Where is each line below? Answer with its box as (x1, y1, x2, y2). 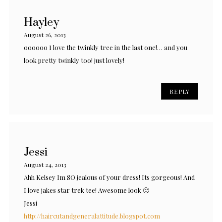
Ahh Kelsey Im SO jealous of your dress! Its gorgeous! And (24, 172, 195, 181)
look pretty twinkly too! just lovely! (24, 55, 124, 64)
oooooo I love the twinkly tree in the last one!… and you (24, 43, 187, 52)
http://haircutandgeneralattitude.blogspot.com (24, 211, 160, 220)
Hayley (24, 15, 59, 30)
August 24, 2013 (24, 160, 66, 168)
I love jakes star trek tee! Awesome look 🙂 (24, 185, 149, 194)
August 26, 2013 (24, 30, 66, 39)
